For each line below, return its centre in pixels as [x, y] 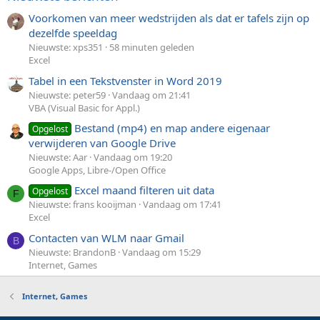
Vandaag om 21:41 [151, 95]
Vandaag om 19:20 [133, 157]
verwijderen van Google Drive [102, 143]
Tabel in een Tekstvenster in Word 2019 [125, 80]
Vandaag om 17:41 [182, 205]
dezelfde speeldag [73, 33]
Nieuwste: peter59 [67, 95]
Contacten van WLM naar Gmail [106, 237]
